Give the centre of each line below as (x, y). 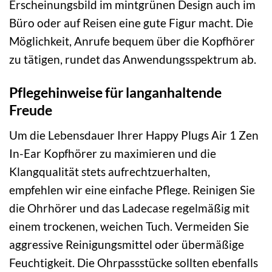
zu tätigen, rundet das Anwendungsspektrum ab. (133, 59)
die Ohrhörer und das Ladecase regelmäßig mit (129, 208)
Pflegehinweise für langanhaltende (115, 93)
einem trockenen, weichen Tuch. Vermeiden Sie (129, 226)
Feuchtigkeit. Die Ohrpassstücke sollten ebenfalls (134, 262)
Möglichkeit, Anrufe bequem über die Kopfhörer (132, 41)
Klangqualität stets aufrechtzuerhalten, (110, 171)
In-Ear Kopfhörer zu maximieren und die (113, 153)
